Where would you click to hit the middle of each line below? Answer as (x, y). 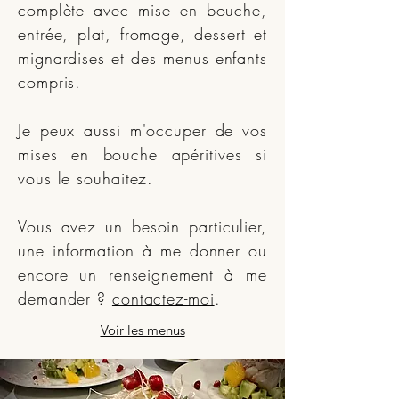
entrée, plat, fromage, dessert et (142, 34)
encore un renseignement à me (142, 274)
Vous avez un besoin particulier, (142, 226)
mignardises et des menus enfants (142, 58)
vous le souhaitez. (86, 178)
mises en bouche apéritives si (142, 154)
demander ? (65, 298)
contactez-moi (163, 298)
